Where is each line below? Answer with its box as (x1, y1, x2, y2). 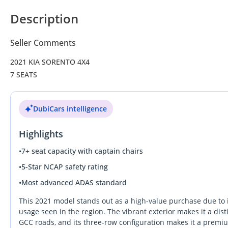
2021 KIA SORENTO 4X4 (10, 56, 92, 67)
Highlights (19, 127, 63, 140)
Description (10, 10, 78, 27)
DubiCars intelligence (33, 103, 107, 113)
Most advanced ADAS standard (21, 177, 127, 187)
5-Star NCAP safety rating (21, 161, 108, 172)
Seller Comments (10, 37, 76, 48)
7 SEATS (10, 69, 37, 79)
